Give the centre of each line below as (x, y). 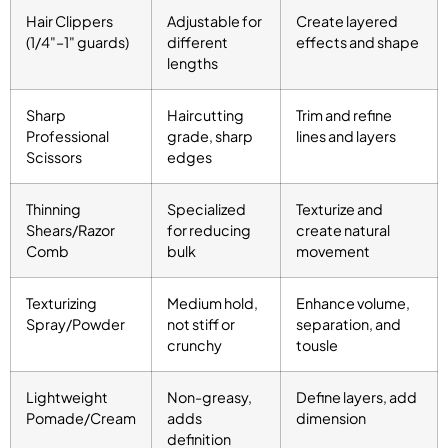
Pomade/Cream (81, 418)
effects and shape (357, 42)
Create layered (347, 21)
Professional (67, 136)
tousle (317, 345)
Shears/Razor (70, 230)
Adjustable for (214, 21)
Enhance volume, (353, 303)
